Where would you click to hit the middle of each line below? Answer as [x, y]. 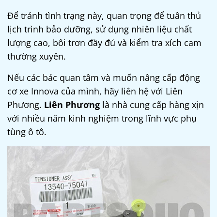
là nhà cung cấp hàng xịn [152, 105]
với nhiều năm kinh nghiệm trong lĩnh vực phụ [102, 118]
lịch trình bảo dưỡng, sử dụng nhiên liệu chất [100, 29]
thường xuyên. [37, 56]
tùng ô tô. [27, 132]
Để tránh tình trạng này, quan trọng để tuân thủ [104, 16]
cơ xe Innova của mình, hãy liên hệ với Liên [95, 91]
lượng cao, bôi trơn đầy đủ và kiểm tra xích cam [104, 43]
